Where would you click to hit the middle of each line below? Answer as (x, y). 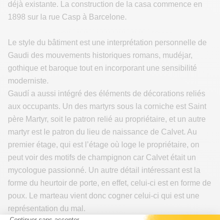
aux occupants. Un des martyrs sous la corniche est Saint (107, 106)
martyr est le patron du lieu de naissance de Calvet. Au (102, 132)
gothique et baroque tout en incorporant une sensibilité (102, 68)
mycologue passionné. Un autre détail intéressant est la (104, 170)
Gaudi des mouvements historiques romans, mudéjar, (100, 55)
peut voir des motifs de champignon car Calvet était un (102, 157)
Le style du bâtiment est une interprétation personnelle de (107, 42)
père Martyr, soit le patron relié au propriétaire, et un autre (107, 119)
